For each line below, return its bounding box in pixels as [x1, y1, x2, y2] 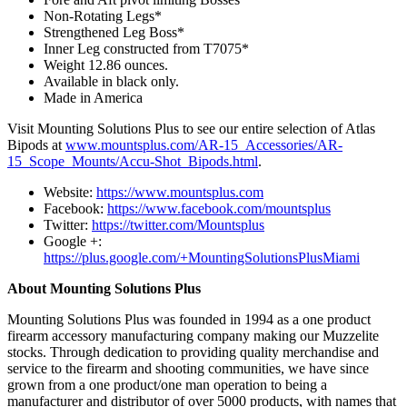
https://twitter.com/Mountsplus [92, 216, 264, 233]
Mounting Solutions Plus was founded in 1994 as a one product [7, 311, 371, 327]
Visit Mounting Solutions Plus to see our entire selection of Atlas [7, 120, 375, 136]
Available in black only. [44, 73, 179, 89]
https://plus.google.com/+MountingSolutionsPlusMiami [44, 249, 360, 265]
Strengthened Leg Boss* [44, 24, 184, 40]
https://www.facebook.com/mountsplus [107, 200, 331, 216]
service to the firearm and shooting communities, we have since [7, 360, 369, 376]
